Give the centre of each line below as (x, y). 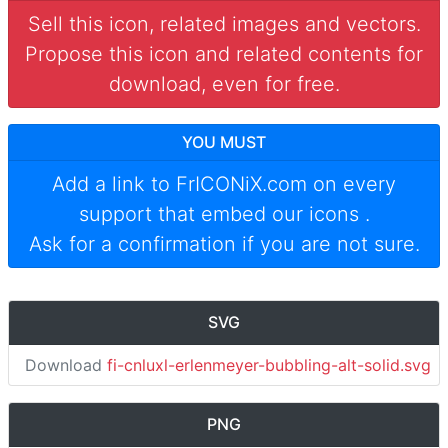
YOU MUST (224, 142)
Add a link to (114, 184)
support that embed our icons (221, 214)
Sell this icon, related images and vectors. (224, 24)
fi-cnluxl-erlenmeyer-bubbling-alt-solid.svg (269, 365)
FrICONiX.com (241, 184)
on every (351, 184)
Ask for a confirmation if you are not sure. (224, 244)
